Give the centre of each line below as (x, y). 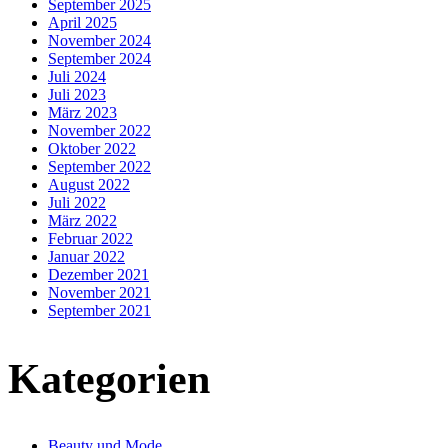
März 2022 (82, 220)
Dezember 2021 (98, 274)
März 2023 (82, 112)
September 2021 (99, 310)
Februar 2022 (90, 238)
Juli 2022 (77, 202)
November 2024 (99, 40)
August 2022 (89, 184)
